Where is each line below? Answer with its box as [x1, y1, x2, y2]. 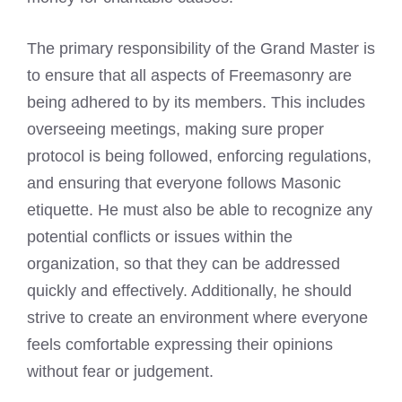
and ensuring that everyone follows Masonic [27, 174, 341, 193]
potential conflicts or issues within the [27, 228, 293, 247]
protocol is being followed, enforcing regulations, [27, 147, 371, 166]
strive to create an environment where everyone [27, 309, 368, 328]
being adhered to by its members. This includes [27, 93, 365, 112]
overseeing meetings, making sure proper [27, 120, 324, 139]
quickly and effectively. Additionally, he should [27, 282, 352, 301]
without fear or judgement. [27, 363, 214, 381]
